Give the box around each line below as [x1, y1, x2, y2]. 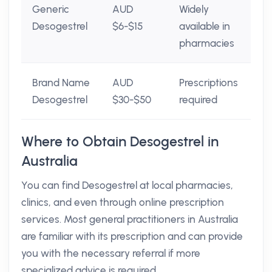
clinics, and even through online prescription [21, 196, 224, 208]
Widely [179, 3, 209, 15]
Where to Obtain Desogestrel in [21, 133, 219, 150]
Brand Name [32, 76, 90, 89]
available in [179, 20, 230, 32]
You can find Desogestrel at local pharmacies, [21, 179, 233, 191]
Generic [32, 3, 69, 15]
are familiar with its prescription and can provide [21, 230, 243, 242]
